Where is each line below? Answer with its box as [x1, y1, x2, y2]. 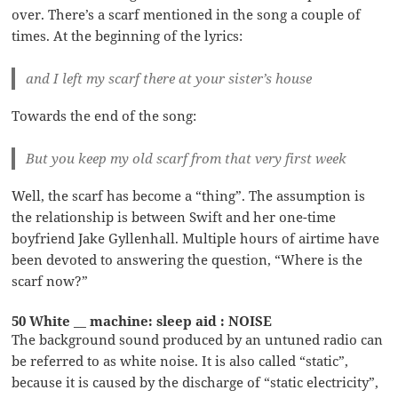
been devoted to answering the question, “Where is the [12, 250, 363, 268]
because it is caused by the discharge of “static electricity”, [12, 372, 379, 391]
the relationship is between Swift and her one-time [12, 207, 337, 226]
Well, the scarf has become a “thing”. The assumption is [12, 186, 366, 204]
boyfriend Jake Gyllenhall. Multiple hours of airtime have [12, 228, 380, 247]
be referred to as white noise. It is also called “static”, [12, 351, 349, 370]
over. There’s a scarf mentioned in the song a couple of [12, 4, 362, 23]
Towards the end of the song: [12, 106, 197, 124]
